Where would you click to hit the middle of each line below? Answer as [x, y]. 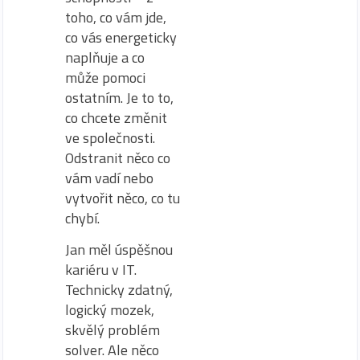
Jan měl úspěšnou [119, 250]
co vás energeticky [121, 37]
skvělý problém [112, 330]
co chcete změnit [116, 117]
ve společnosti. [110, 137]
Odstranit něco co [118, 157]
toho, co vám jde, [116, 17]
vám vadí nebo [109, 178]
